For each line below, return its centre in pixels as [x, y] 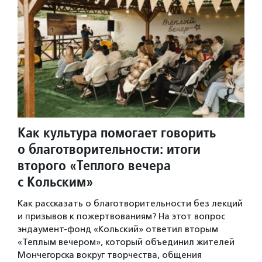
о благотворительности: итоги [109, 149]
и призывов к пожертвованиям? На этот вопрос [121, 217]
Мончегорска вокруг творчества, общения [110, 255]
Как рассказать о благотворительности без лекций [130, 204]
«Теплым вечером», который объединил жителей [126, 242]
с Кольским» [55, 182]
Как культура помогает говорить [117, 133]
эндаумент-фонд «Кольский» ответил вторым [118, 230]
